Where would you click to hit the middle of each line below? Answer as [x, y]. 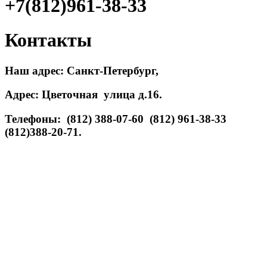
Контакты [48, 40]
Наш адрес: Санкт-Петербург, [82, 70]
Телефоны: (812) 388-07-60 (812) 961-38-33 [119, 119]
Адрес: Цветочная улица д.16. [85, 95]
